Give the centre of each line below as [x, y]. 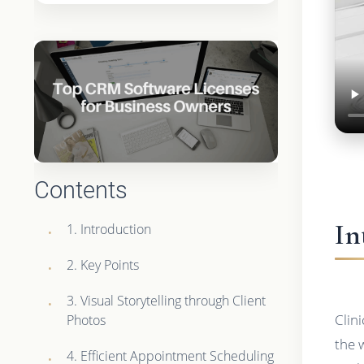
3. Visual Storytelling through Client [167, 300]
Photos [87, 320]
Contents [81, 190]
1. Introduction [109, 229]
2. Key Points [103, 264]
